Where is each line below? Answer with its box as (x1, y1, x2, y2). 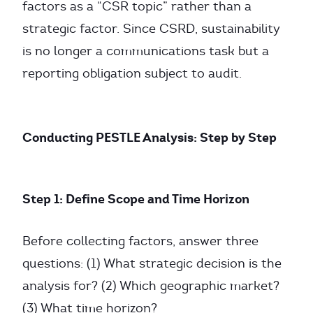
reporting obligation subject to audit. (22, 66, 242, 81)
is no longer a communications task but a (22, 43, 269, 59)
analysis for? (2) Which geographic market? (22, 278, 279, 293)
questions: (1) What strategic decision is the (22, 256, 282, 271)
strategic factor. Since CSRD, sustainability (22, 21, 280, 36)
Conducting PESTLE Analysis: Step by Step (22, 129, 277, 145)
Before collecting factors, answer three (22, 233, 259, 249)
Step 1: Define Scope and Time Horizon (22, 191, 249, 207)
